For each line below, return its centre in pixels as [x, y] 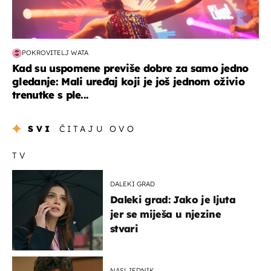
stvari [124, 228]
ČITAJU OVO [98, 129]
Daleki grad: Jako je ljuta [173, 199]
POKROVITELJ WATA [55, 53]
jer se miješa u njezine [165, 214]
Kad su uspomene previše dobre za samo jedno [130, 68]
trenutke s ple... [51, 94]
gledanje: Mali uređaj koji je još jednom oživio [129, 81]
